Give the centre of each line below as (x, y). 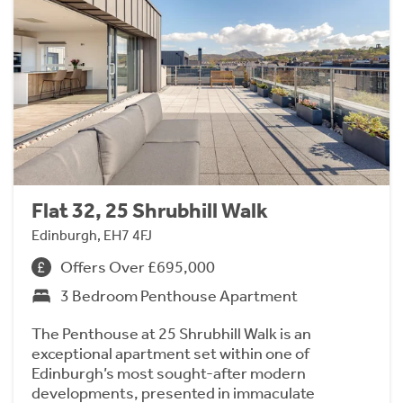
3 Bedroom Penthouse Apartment (179, 296)
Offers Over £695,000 (138, 268)
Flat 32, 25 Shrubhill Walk (150, 211)
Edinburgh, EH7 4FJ (92, 236)
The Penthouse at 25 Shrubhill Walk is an (171, 334)
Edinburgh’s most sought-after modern (169, 374)
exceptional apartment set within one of (170, 354)
